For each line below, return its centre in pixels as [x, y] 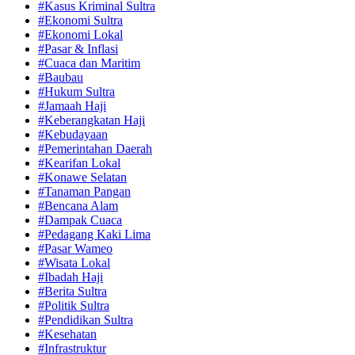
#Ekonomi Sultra [80, 20]
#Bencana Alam [78, 205]
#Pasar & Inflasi [78, 48]
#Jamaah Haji [72, 105]
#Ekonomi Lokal [80, 34]
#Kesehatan [67, 334]
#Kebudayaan [73, 134]
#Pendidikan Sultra [86, 319]
